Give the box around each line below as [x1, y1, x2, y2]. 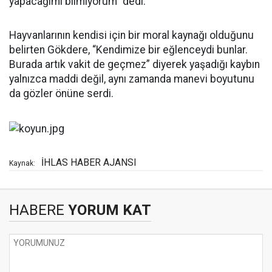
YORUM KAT [64, 201, 151, 219]
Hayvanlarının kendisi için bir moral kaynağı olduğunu [9, 29, 254, 42]
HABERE [9, 201, 64, 219]
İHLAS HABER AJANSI [41, 156, 137, 168]
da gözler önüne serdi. [9, 87, 114, 100]
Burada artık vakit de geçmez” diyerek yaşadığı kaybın [9, 58, 260, 71]
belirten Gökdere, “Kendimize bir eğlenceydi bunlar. [9, 44, 248, 56]
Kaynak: [9, 158, 35, 168]
